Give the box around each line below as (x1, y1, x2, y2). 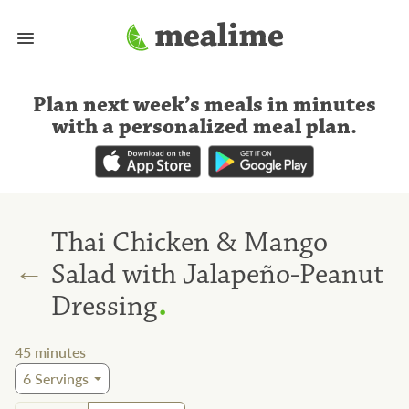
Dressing (51, 288, 157, 324)
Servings (31, 368, 89, 390)
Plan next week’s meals (33, 91, 263, 119)
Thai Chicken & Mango (51, 224, 328, 260)
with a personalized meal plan (52, 113, 351, 141)
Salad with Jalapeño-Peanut (51, 256, 383, 292)
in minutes (267, 91, 376, 119)
